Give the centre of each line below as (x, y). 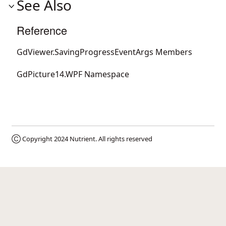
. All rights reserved (124, 138)
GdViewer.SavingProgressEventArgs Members (104, 52)
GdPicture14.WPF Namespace (73, 74)
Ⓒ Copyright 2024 (41, 138)
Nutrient (82, 138)
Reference (42, 30)
